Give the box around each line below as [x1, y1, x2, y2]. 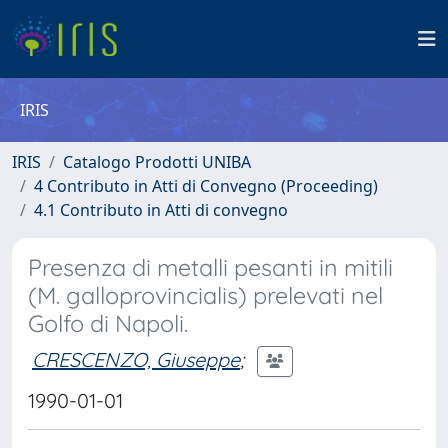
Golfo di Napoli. [28, 309, 188, 338]
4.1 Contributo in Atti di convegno [34, 199, 288, 221]
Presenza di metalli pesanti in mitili [28, 253, 393, 282]
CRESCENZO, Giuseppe [32, 346, 240, 372]
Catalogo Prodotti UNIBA [63, 151, 251, 173]
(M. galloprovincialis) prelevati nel [28, 281, 383, 310]
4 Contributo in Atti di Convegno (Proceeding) [34, 175, 378, 197]
